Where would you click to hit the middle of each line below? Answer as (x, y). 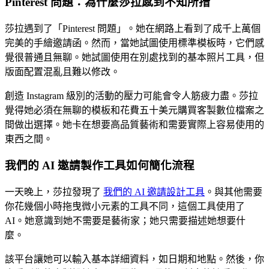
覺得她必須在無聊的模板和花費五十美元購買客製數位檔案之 (134, 110)
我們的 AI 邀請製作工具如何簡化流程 (100, 166)
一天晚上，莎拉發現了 (54, 192)
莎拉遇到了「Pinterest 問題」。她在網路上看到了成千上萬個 (133, 28)
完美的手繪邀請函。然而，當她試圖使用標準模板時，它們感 (134, 43)
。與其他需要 (234, 192)
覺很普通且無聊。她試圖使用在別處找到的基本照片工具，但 (134, 57)
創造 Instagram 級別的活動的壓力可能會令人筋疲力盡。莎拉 (131, 95)
